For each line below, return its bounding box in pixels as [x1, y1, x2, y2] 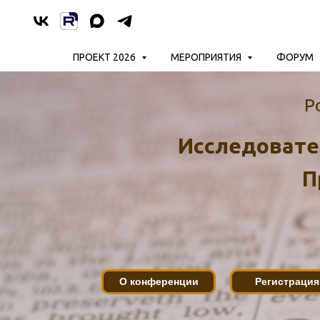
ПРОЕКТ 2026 [72, 51, 138, 63]
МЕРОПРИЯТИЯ [170, 51, 244, 63]
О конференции [119, 276, 199, 287]
